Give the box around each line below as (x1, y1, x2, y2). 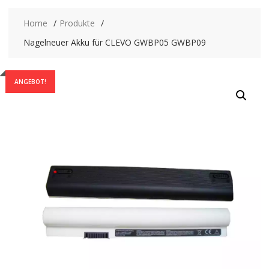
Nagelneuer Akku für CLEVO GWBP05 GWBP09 (23, 36, 206, 48)
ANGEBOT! (14, 77, 46, 86)
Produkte (59, 17, 95, 29)
